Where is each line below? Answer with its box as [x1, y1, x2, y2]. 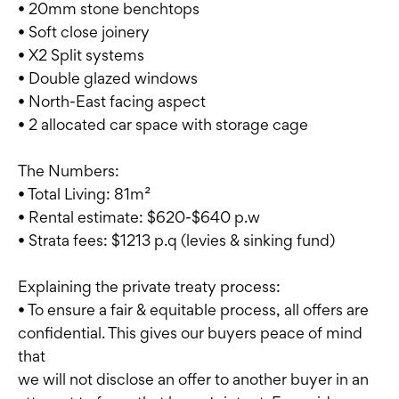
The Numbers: [18, 160, 119, 180]
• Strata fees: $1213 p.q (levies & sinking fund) [18, 230, 335, 249]
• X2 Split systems [18, 45, 144, 64]
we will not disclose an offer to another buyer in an [18, 369, 369, 388]
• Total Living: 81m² [18, 183, 151, 203]
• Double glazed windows [18, 68, 198, 87]
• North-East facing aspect [18, 91, 206, 110]
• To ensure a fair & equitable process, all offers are [18, 299, 369, 319]
